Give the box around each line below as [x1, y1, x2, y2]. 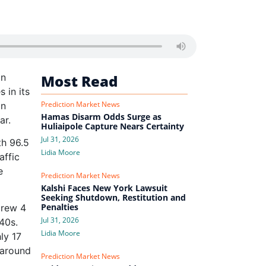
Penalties [40, 201, 78, 213]
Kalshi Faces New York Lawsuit [40, 182, 167, 194]
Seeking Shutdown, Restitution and [40, 191, 186, 203]
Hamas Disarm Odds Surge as [40, 110, 161, 122]
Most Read [40, 71, 121, 91]
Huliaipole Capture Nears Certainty [40, 120, 184, 132]
